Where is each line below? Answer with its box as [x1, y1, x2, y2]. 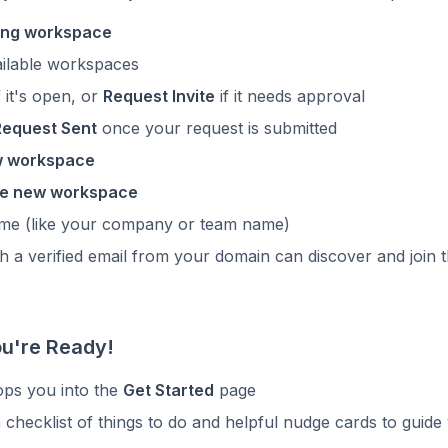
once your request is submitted [97, 118, 337, 138]
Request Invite [103, 86, 215, 106]
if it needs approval [215, 86, 365, 106]
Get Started [123, 380, 214, 400]
